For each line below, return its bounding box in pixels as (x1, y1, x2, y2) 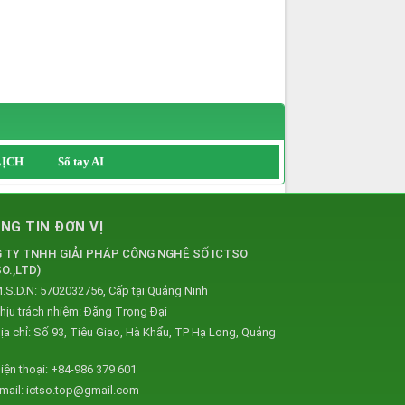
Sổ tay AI (58, 154, 104, 168)
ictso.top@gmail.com (26, 382, 139, 397)
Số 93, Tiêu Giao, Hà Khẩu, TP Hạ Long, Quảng (33, 325, 276, 339)
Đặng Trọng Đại (84, 304, 167, 318)
